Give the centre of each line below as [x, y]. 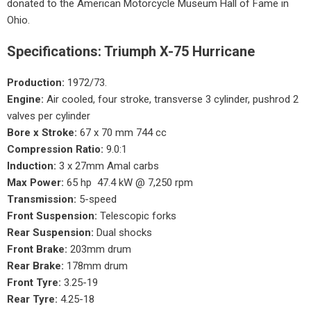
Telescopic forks [137, 216]
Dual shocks [123, 233]
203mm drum [99, 250]
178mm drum [96, 266]
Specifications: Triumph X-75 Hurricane [131, 52]
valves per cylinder [49, 116]
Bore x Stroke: [42, 133]
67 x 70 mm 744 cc [122, 133]
